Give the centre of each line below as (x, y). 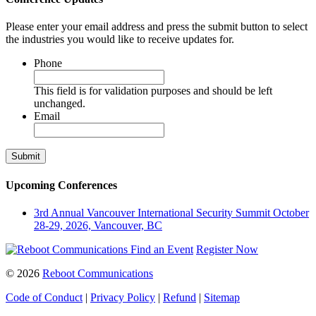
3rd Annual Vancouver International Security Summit (153, 212)
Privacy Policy (123, 297)
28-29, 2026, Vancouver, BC (98, 225)
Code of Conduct (44, 297)
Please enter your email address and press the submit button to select (157, 27)
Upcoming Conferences (61, 185)
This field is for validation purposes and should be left (153, 91)
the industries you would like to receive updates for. (120, 39)
